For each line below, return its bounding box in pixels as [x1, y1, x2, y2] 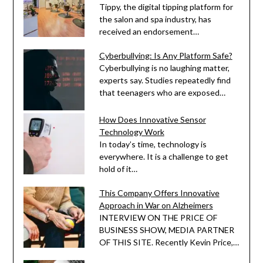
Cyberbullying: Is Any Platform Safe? [99, 50, 232, 60]
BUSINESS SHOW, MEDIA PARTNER [99, 224, 234, 235]
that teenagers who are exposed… [99, 87, 225, 97]
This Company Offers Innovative [99, 187, 220, 198]
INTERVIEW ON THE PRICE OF [99, 212, 217, 222]
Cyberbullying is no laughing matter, [99, 62, 230, 73]
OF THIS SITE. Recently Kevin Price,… [99, 237, 239, 247]
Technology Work [99, 126, 164, 137]
